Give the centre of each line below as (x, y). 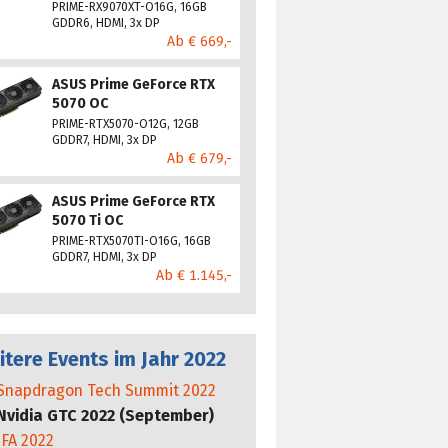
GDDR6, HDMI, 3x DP (106, 22)
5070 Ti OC (87, 220)
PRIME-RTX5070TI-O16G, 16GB (131, 240)
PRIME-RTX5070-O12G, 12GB (125, 123)
